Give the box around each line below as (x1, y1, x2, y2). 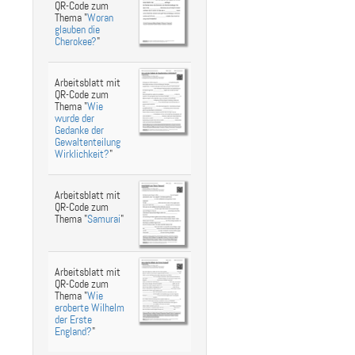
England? (55, 325, 92, 338)
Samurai (87, 212, 120, 226)
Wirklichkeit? (55, 147, 109, 161)
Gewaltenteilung (55, 136, 120, 149)
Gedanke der (55, 124, 104, 137)
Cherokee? (55, 35, 97, 48)
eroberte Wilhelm (55, 301, 124, 315)
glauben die (55, 23, 100, 36)
